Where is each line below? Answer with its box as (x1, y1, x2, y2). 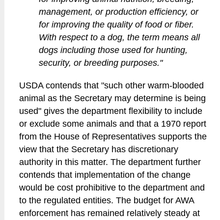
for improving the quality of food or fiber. (39, 20, 194, 29)
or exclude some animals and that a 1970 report (19, 119, 207, 129)
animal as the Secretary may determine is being (19, 93, 206, 103)
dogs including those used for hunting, (39, 45, 188, 55)
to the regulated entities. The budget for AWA (19, 195, 194, 205)
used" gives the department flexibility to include (19, 106, 203, 116)
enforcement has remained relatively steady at (19, 208, 200, 218)
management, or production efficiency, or (39, 7, 199, 17)
